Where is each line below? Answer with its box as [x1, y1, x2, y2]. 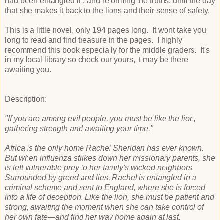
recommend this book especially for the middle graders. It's [5, 46, 210, 54]
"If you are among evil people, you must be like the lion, [5, 114, 196, 123]
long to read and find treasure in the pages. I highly [5, 36, 182, 44]
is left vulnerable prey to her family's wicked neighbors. [5, 164, 194, 172]
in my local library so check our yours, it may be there [5, 55, 188, 64]
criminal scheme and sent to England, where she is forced [5, 183, 205, 192]
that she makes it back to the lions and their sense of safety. [5, 6, 210, 15]
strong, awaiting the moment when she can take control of [5, 203, 204, 211]
